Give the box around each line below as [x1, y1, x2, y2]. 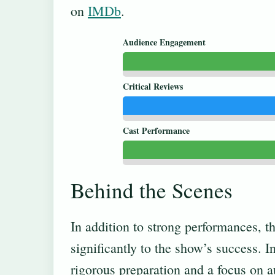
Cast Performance [123, 124, 190, 137]
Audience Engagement [123, 36, 206, 49]
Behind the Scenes [71, 176, 233, 205]
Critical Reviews [123, 80, 183, 93]
